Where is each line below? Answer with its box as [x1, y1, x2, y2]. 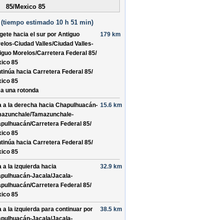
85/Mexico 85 [6, 3, 45, 10]
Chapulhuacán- [55, 102, 98, 109]
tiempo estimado [3, 19, 54, 26]
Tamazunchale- [31, 111, 74, 118]
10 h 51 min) [54, 19, 93, 26]
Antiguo [58, 31, 80, 38]
